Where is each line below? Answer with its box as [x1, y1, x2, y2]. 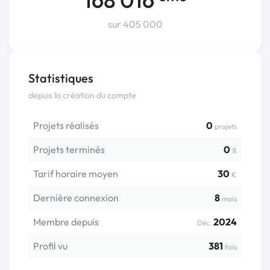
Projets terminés [33, 143, 105, 155]
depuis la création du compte [28, 90, 136, 101]
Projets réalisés [33, 119, 99, 131]
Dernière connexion [33, 192, 119, 204]
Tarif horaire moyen [33, 168, 118, 180]
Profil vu [33, 240, 67, 252]
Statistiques [28, 71, 93, 86]
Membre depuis [33, 216, 99, 228]
